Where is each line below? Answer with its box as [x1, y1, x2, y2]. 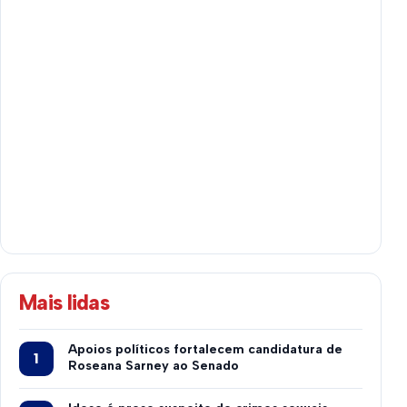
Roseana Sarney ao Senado [68, 358, 239, 373]
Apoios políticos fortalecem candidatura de [68, 342, 342, 357]
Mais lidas [19, 290, 110, 315]
